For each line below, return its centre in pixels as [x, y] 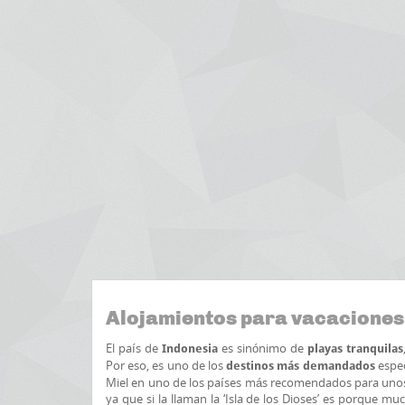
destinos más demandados [301, 366]
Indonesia [191, 348]
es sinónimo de [264, 348]
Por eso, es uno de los [166, 365]
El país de [134, 348]
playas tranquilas [355, 348]
